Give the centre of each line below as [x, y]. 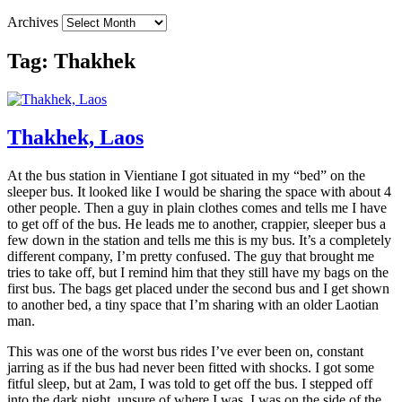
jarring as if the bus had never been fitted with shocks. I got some [191, 368]
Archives [33, 22]
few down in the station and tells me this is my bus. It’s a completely [199, 240]
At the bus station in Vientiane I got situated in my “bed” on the [186, 176]
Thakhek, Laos [75, 138]
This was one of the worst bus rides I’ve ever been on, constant [185, 352]
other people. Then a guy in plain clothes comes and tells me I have [197, 208]
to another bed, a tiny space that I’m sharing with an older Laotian [193, 305]
